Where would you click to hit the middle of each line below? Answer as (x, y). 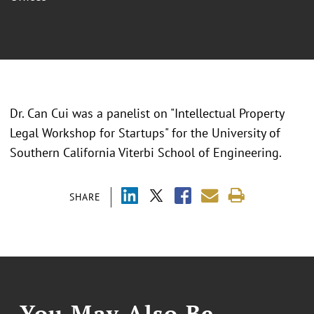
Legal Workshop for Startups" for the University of (145, 133)
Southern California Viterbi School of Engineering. (146, 153)
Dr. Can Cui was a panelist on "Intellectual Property (147, 114)
